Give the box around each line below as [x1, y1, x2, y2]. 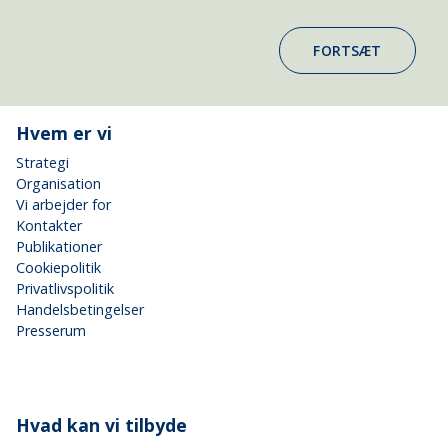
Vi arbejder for [16, 195, 111, 215]
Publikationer [16, 237, 102, 257]
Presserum [16, 321, 86, 341]
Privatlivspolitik [16, 279, 114, 299]
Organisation [16, 174, 101, 194]
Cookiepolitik [16, 258, 101, 278]
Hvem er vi [16, 121, 112, 146]
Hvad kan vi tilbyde [16, 412, 187, 437]
